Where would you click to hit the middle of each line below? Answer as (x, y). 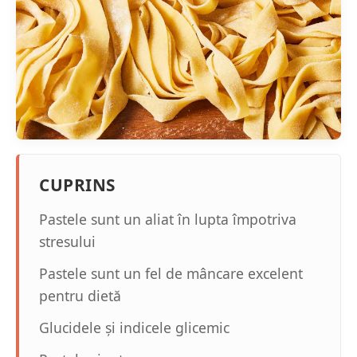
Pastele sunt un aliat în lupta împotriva (168, 219)
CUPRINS (77, 185)
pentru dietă (80, 296)
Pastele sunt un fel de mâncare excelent (171, 273)
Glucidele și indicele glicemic (134, 328)
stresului (67, 241)
